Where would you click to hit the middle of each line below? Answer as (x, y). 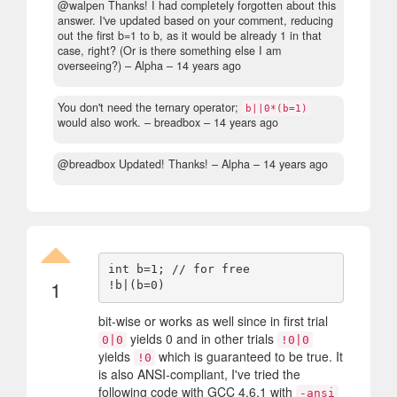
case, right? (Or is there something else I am (169, 50)
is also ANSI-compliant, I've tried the (199, 374)
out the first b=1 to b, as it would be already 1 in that (190, 35)
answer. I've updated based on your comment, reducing (195, 20)
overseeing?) (90, 65)
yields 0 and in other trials (202, 338)
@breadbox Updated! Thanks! (133, 163)
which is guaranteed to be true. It (249, 356)
